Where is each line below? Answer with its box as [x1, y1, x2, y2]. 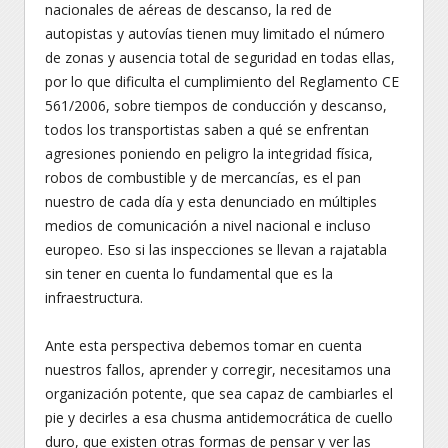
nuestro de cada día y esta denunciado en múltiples [45, 192, 377, 211]
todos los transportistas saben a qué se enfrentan [45, 120, 369, 139]
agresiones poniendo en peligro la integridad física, [45, 144, 373, 163]
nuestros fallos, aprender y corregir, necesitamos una [45, 360, 391, 379]
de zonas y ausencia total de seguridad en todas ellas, [45, 48, 395, 67]
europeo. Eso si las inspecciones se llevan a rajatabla [45, 240, 387, 259]
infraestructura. [45, 288, 143, 307]
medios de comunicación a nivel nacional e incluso [45, 216, 371, 235]
